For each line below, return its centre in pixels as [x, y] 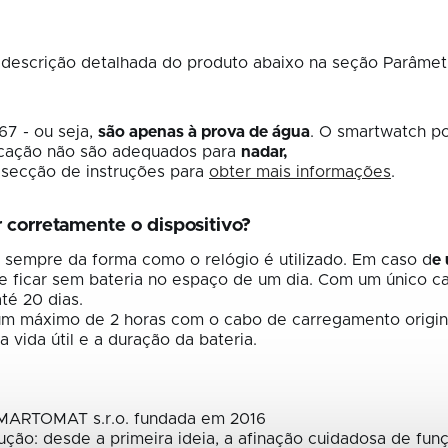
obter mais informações [300, 172]
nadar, [264, 152]
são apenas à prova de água [204, 132]
